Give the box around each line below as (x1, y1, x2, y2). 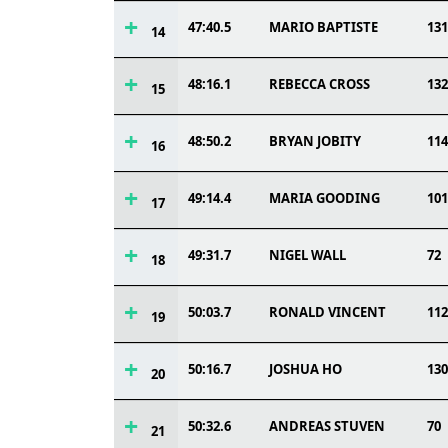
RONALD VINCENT (269, 303, 386, 321)
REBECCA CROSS (269, 75, 370, 93)
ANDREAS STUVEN (269, 417, 385, 435)
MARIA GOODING (269, 189, 380, 207)
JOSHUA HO (269, 360, 342, 378)
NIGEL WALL (269, 246, 346, 264)
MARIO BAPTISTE (269, 18, 378, 36)
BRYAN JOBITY (269, 132, 361, 150)
